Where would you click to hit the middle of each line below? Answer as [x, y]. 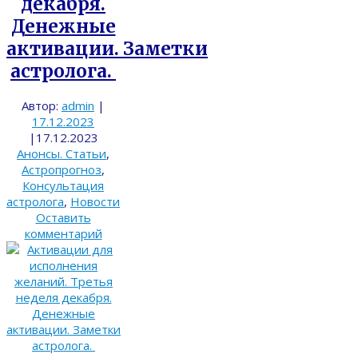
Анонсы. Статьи [62, 153]
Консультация [63, 185]
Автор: [42, 105]
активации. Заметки [107, 48]
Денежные [63, 26]
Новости [95, 201]
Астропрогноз [62, 169]
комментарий [63, 233]
